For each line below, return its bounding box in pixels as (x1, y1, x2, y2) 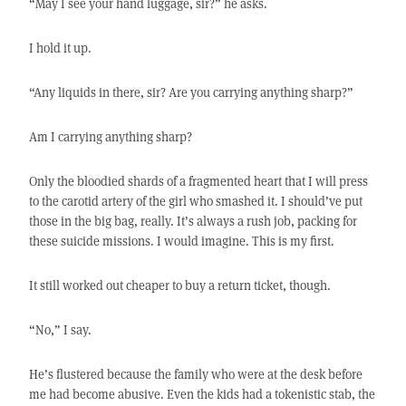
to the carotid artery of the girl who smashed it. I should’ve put (28, 192, 362, 210)
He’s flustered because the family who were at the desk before (28, 365, 362, 383)
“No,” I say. (28, 321, 92, 339)
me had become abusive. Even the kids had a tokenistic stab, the (28, 385, 375, 403)
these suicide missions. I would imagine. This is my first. (28, 232, 334, 250)
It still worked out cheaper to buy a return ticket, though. (28, 276, 331, 295)
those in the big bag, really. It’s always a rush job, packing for (28, 212, 357, 230)
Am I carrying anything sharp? (28, 128, 192, 146)
